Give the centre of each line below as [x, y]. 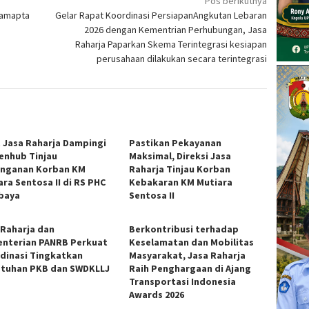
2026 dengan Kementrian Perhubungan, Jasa [176, 29]
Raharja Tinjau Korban [180, 169]
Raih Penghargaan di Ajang [190, 268]
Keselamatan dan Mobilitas [192, 242]
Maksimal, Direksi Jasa [180, 156]
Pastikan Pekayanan [176, 142]
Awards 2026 [157, 294]
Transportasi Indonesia [183, 281]
